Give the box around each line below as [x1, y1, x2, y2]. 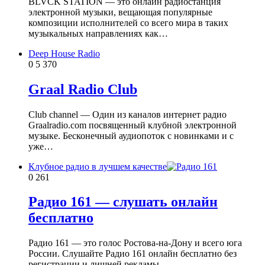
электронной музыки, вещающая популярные [28, 7, 212, 17]
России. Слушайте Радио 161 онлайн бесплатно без [28, 248, 237, 259]
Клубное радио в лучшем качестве [28, 161, 167, 172]
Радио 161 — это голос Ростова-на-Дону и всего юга [28, 238, 242, 248]
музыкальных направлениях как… [28, 28, 168, 38]
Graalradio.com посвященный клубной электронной [28, 119, 237, 130]
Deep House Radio [28, 48, 100, 59]
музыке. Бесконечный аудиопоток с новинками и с [28, 130, 234, 141]
